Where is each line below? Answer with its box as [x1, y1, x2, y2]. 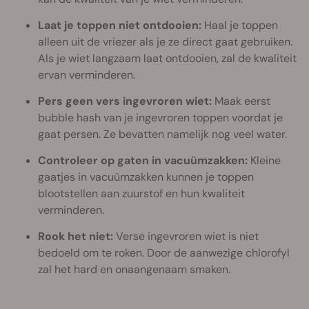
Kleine [248, 152, 281, 168]
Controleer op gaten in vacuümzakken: [38, 152, 248, 168]
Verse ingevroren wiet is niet [113, 228, 259, 243]
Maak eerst [212, 93, 270, 108]
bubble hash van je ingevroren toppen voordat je [38, 110, 283, 125]
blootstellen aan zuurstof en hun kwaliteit [38, 186, 245, 201]
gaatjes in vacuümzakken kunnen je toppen [38, 169, 254, 184]
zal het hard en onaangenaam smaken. [38, 261, 230, 277]
